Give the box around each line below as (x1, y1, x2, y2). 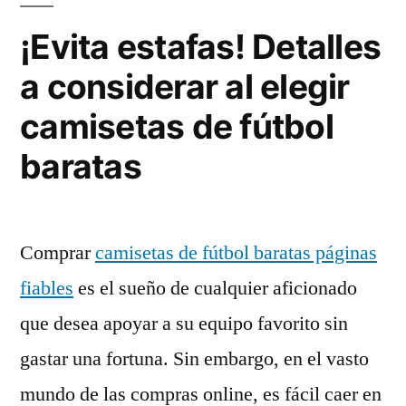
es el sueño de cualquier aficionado (73, 275, 357, 301)
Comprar (20, 240, 95, 266)
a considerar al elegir (20, 66, 350, 107)
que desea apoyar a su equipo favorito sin (20, 311, 348, 336)
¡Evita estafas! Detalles (20, 26, 382, 67)
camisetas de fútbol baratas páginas (95, 240, 377, 266)
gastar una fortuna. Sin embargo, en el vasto (20, 346, 369, 372)
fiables (20, 275, 73, 301)
